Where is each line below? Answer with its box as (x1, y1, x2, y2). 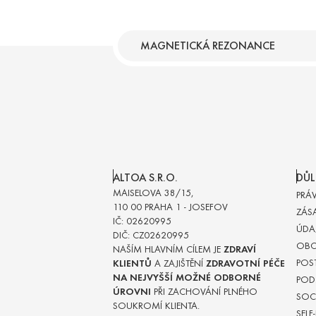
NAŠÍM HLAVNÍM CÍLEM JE (113, 243, 224, 256)
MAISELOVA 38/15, (113, 187, 193, 200)
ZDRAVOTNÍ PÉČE (206, 257, 285, 270)
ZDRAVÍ (224, 243, 256, 256)
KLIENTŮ (113, 257, 152, 270)
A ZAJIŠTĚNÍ (152, 257, 206, 270)
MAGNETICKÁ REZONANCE (140, 39, 275, 53)
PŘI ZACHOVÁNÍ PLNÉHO (151, 286, 257, 298)
